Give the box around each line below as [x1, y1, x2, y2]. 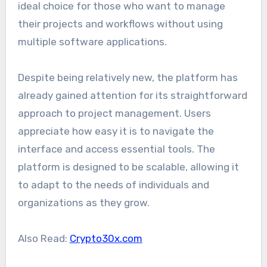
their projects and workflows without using [17, 17, 223, 30]
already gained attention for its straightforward [17, 89, 247, 101]
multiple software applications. [17, 35, 167, 48]
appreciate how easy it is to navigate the [17, 125, 214, 137]
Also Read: [17, 232, 70, 244]
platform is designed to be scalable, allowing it [17, 160, 239, 173]
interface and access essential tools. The [17, 142, 215, 155]
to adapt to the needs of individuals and [17, 178, 209, 191]
